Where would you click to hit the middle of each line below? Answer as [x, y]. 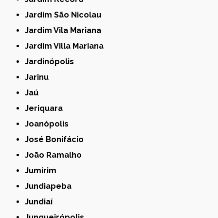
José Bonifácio [56, 139]
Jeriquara [46, 108]
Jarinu [39, 77]
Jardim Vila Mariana [65, 30]
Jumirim [43, 170]
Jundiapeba [50, 186]
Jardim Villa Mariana [66, 46]
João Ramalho [55, 155]
